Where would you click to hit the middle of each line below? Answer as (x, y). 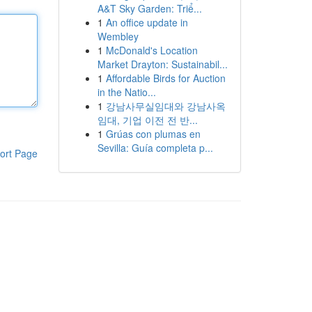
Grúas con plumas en (153, 134)
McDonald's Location (151, 50)
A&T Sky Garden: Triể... (149, 8)
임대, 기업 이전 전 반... (147, 120)
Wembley (118, 36)
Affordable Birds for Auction (165, 78)
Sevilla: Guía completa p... (155, 148)
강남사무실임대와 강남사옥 (165, 106)
